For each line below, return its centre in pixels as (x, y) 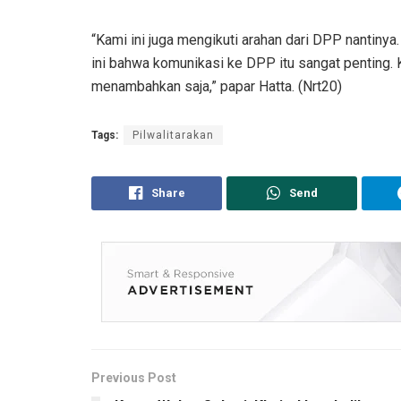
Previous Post (134, 377)
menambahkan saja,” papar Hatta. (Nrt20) (217, 86)
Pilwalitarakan (173, 135)
